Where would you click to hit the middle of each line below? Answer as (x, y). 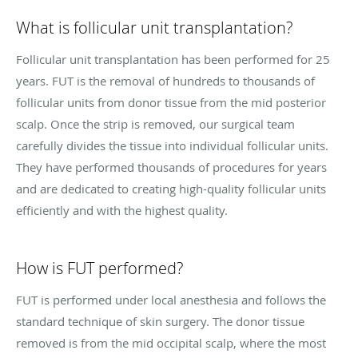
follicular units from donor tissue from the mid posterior (171, 102)
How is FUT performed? (99, 268)
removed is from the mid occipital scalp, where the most (171, 342)
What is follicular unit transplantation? (154, 27)
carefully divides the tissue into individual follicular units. (172, 145)
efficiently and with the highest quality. (122, 210)
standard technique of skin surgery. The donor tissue (160, 321)
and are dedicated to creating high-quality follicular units (171, 188)
